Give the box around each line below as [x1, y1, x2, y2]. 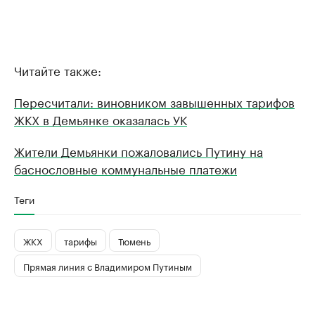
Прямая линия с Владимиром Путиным [23, 258, 192, 273]
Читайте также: [14, 60, 101, 79]
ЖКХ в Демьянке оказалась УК [14, 110, 187, 129]
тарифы [64, 233, 97, 247]
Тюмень [118, 233, 150, 247]
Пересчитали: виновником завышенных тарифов [14, 92, 295, 111]
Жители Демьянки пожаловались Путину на [14, 141, 263, 160]
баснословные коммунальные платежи [14, 159, 237, 178]
